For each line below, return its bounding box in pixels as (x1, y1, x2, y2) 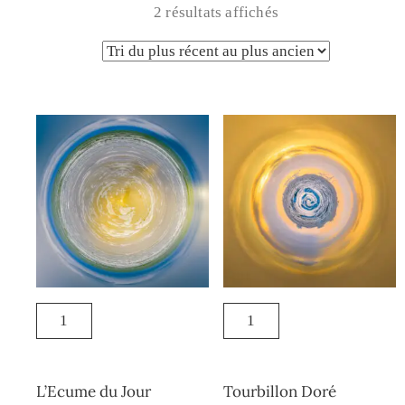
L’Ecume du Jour (36, 381, 151, 402)
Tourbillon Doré (222, 381, 336, 402)
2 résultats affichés (154, 4, 278, 22)
